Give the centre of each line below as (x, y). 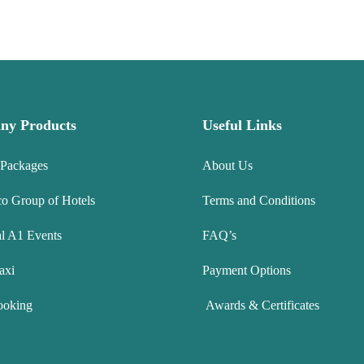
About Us (227, 166)
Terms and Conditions (259, 201)
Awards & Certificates (261, 305)
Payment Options (247, 271)
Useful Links (242, 126)
